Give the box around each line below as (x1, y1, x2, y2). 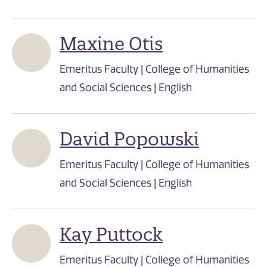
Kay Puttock (60, 223, 163, 246)
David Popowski (60, 128, 199, 151)
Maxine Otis (60, 33, 163, 55)
